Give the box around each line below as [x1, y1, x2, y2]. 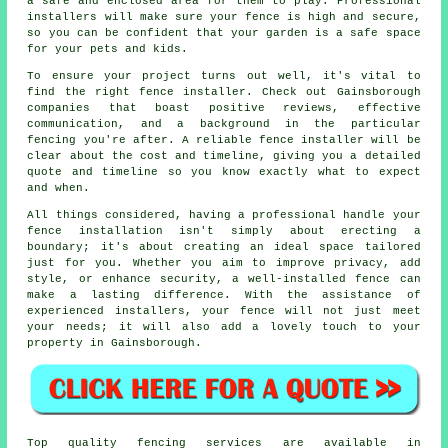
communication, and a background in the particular [27, 118, 421, 131]
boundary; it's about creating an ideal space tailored [27, 241, 421, 254]
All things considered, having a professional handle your [27, 209, 421, 222]
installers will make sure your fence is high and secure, [27, 11, 421, 24]
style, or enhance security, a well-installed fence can [27, 273, 421, 286]
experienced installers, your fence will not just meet [27, 305, 421, 318]
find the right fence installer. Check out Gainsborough [27, 86, 421, 99]
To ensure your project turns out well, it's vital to [27, 70, 421, 83]
